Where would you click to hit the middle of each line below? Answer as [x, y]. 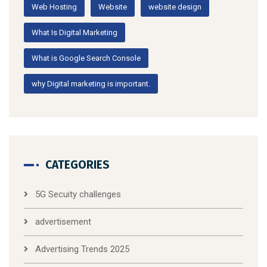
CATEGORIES [77, 165]
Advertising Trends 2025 [82, 249]
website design [175, 7]
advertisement [63, 222]
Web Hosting [54, 7]
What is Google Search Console [86, 58]
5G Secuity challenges [78, 195]
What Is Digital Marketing [74, 33]
